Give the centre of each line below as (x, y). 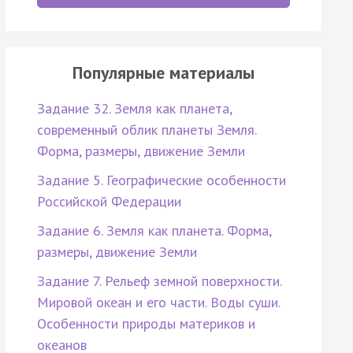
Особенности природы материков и (146, 324)
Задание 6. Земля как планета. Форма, (154, 231)
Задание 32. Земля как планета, (134, 109)
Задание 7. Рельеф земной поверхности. (159, 281)
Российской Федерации (109, 202)
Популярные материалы (163, 73)
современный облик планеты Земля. (146, 130)
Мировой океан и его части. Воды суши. (158, 303)
